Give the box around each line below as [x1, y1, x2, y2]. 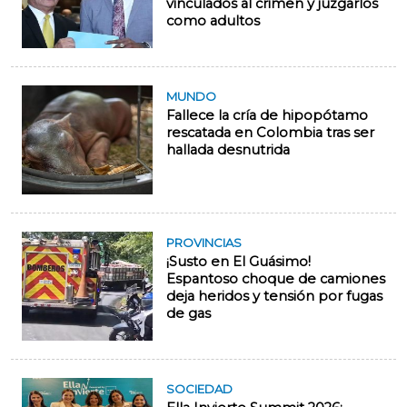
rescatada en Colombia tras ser [166, 124, 374, 142]
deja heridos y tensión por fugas [166, 288, 382, 305]
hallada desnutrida [166, 142, 290, 159]
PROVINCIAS [166, 235, 242, 251]
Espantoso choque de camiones [166, 271, 385, 288]
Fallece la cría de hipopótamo [166, 107, 368, 124]
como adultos [166, 13, 260, 30]
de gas [166, 305, 211, 323]
